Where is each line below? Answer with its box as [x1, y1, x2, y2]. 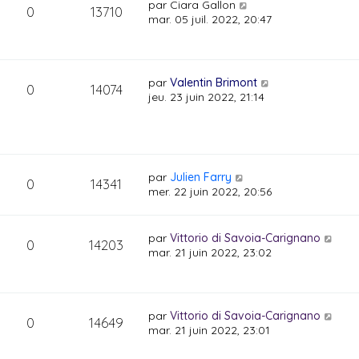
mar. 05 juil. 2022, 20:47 [148, 12, 272, 26]
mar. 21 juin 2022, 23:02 [148, 245, 272, 260]
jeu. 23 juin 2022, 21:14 [148, 90, 265, 104]
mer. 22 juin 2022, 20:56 [148, 184, 272, 199]
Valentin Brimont [170, 75, 258, 90]
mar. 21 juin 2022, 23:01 [148, 323, 271, 337]
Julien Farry [170, 170, 232, 184]
